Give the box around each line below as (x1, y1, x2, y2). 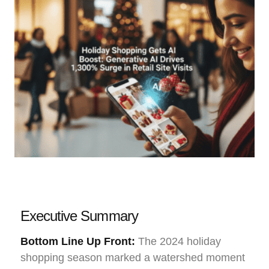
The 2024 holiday (135, 235, 221, 247)
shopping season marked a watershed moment (20, 251, 245, 264)
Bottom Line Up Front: (20, 235, 135, 247)
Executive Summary (20, 207, 138, 224)
